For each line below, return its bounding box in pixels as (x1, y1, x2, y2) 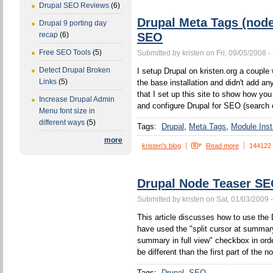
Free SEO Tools (39, 48, 91, 57)
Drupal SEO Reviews (39, 1, 109, 10)
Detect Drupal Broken (39, 66, 110, 75)
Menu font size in (39, 107, 95, 116)
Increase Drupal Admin (39, 95, 115, 104)
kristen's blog (142, 142, 181, 149)
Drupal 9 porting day (39, 19, 107, 28)
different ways (39, 118, 85, 127)
